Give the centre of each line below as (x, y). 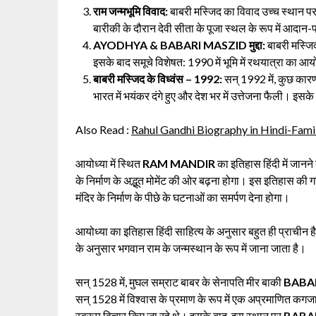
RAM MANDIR (179, 163)
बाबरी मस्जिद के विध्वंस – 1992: (158, 78)
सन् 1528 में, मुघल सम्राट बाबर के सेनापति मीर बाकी (180, 281)
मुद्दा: (256, 44)
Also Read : (103, 129)
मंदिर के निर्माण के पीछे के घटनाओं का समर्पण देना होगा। (183, 197)
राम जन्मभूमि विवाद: (130, 11)
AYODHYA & (127, 44)
